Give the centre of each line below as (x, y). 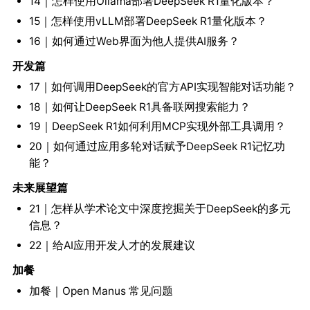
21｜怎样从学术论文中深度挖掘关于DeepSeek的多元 (159, 208)
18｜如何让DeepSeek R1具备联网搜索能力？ (139, 107)
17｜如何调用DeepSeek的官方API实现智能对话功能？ (162, 86)
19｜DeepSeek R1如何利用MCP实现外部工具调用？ (157, 127)
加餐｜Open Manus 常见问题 (101, 291)
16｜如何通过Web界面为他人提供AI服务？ (134, 41)
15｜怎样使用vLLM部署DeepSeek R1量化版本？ (148, 21)
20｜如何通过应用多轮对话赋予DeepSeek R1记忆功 (157, 147)
